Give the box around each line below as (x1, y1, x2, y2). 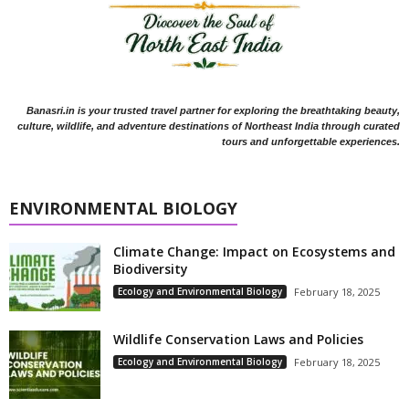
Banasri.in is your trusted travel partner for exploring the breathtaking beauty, (26, 105, 400, 117)
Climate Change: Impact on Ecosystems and (113, 243, 395, 261)
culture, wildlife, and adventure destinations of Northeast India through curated (17, 121, 400, 132)
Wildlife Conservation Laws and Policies (113, 330, 363, 349)
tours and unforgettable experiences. (222, 136, 400, 148)
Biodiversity (113, 260, 188, 278)
